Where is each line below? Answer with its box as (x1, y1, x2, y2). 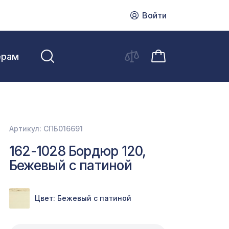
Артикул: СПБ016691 (9, 124, 83, 133)
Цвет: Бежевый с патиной (35, 194, 131, 202)
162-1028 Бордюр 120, (9, 143, 146, 159)
